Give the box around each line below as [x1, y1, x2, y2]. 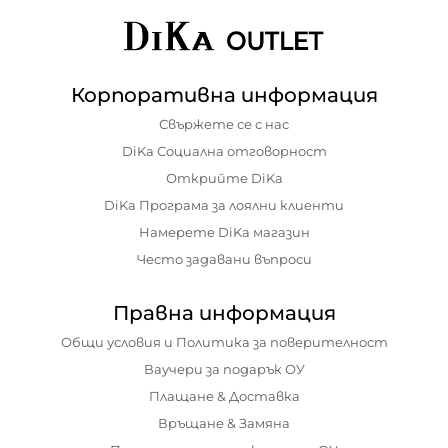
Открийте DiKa [165, 169, 283, 186]
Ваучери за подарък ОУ [143, 360, 305, 377]
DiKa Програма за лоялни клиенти [104, 196, 344, 213]
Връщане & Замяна [158, 414, 290, 431]
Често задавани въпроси [136, 250, 312, 267]
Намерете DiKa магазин [138, 223, 310, 240]
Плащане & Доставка [148, 387, 300, 404]
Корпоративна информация [70, 82, 378, 107]
